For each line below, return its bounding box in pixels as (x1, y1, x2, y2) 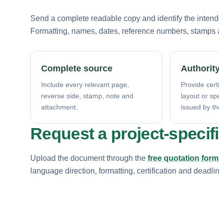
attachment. (41, 103, 78, 111)
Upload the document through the (30, 153, 148, 162)
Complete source (41, 63, 112, 73)
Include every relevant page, (41, 80, 129, 88)
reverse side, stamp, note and (41, 91, 133, 100)
